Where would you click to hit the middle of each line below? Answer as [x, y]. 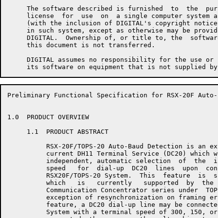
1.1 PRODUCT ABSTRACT [58, 132]
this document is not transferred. [81, 45]
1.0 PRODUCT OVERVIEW [48, 117]
